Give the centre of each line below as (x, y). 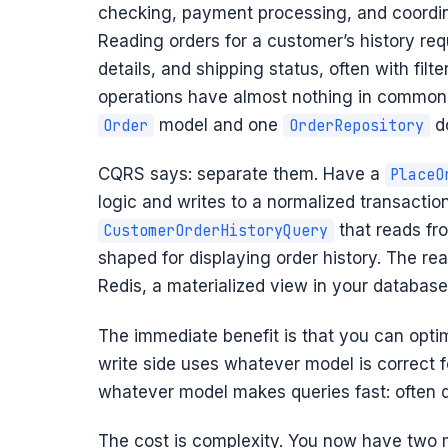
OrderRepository (357, 126)
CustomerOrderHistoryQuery (216, 231)
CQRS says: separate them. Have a (241, 174)
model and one (219, 125)
